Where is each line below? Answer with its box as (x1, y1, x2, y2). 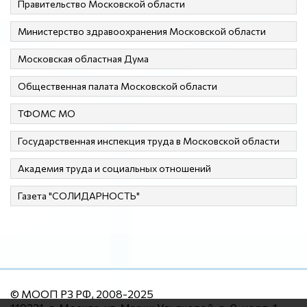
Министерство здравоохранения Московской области (18, 25, 266, 37)
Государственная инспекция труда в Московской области (18, 134, 280, 147)
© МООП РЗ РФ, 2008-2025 (10, 286, 153, 300)
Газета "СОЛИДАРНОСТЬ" (18, 189, 140, 201)
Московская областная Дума (18, 52, 149, 64)
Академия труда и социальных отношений (18, 162, 211, 174)
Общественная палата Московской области (18, 79, 217, 92)
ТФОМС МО (18, 107, 75, 119)
